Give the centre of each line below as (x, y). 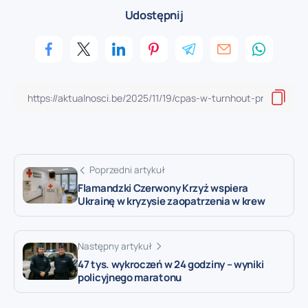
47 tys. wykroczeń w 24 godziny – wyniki (171, 264)
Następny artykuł (115, 246)
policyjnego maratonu (130, 277)
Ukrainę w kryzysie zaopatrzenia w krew (172, 201)
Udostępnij (154, 14)
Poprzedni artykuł (127, 169)
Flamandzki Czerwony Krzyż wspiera (163, 188)
